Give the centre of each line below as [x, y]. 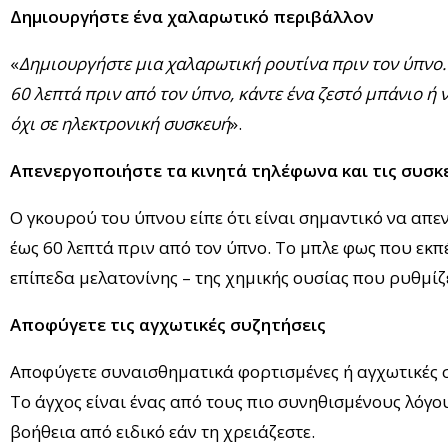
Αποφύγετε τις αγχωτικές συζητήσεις [168, 325]
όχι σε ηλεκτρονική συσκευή [120, 124]
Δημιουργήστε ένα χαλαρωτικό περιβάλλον [192, 17]
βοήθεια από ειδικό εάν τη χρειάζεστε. [162, 432]
